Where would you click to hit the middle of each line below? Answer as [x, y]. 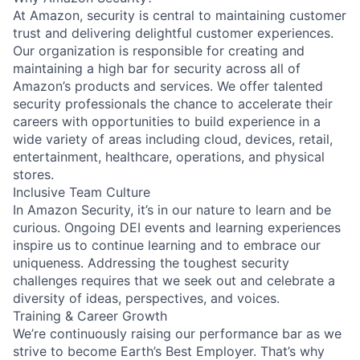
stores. [33, 174]
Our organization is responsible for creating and [159, 50]
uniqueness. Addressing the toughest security [151, 262]
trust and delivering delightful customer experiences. [173, 33]
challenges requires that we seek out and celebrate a [174, 280]
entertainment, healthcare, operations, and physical [169, 156]
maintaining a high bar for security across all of [157, 68]
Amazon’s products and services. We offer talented [168, 86]
